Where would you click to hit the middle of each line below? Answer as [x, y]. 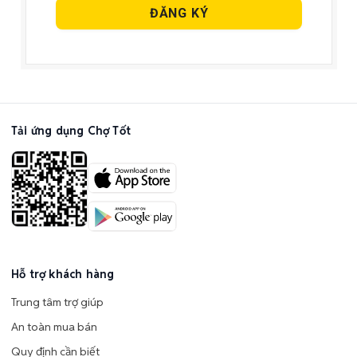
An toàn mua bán [54, 326]
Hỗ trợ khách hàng [63, 274]
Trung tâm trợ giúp [57, 302]
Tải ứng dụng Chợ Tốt [71, 130]
